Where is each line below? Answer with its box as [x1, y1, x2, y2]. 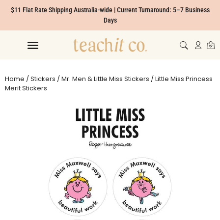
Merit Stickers [5, 83, 47, 93]
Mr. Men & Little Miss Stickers [61, 74, 149, 83]
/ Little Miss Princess [149, 74, 213, 83]
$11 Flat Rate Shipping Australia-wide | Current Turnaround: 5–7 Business [10, 6, 210, 14]
